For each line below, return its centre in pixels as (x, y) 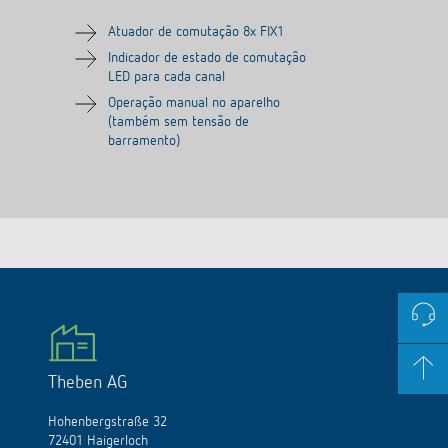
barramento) (144, 140)
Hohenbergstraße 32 (107, 421)
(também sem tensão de (178, 121)
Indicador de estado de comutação (207, 57)
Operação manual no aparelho (194, 102)
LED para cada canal (166, 76)
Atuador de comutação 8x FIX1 (196, 31)
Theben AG (87, 382)
